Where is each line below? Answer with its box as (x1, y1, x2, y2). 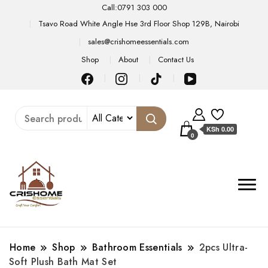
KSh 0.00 (206, 124, 234, 133)
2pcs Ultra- (199, 240, 248, 254)
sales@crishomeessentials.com (88, 35, 189, 47)
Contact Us (158, 54, 194, 66)
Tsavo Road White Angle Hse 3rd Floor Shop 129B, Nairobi (38, 17, 239, 29)
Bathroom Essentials (92, 240, 182, 254)
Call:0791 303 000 (101, 2, 167, 13)
